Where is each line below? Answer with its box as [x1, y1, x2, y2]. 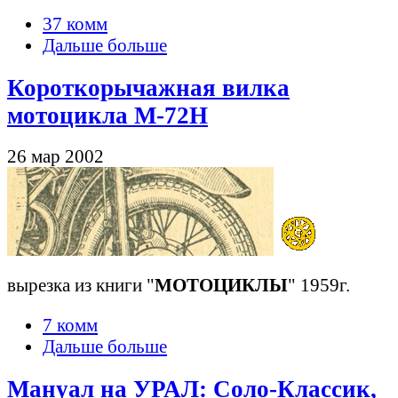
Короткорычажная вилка [7, 75, 290, 102]
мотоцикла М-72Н [7, 102, 208, 130]
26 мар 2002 [7, 146, 104, 167]
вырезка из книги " [7, 274, 155, 295]
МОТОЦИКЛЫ [155, 274, 288, 295]
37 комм [43, 13, 107, 35]
